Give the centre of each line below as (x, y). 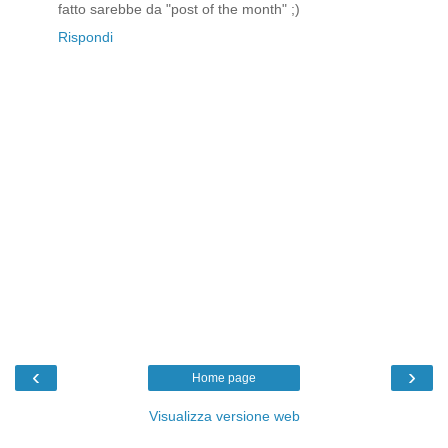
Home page (224, 377)
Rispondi (85, 37)
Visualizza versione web (224, 415)
